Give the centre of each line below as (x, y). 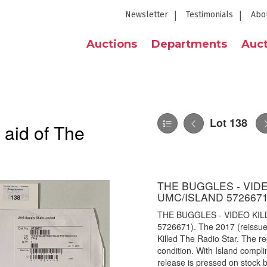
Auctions (112, 44)
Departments (189, 44)
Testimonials (209, 15)
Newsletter (147, 15)
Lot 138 (229, 123)
